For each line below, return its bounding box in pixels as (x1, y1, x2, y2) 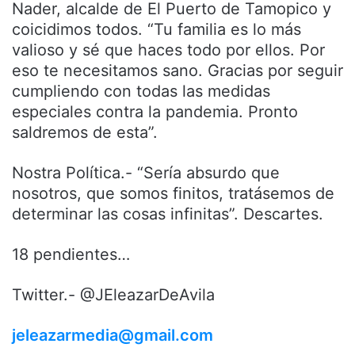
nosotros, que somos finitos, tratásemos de (12, 184, 334, 204)
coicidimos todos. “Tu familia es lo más (12, 20, 301, 40)
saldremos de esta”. (12, 123, 158, 143)
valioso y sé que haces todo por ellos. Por (12, 40, 325, 60)
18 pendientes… (12, 245, 130, 265)
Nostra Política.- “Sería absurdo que (12, 163, 280, 183)
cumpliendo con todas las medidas (12, 82, 270, 101)
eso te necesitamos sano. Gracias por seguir (12, 61, 343, 81)
